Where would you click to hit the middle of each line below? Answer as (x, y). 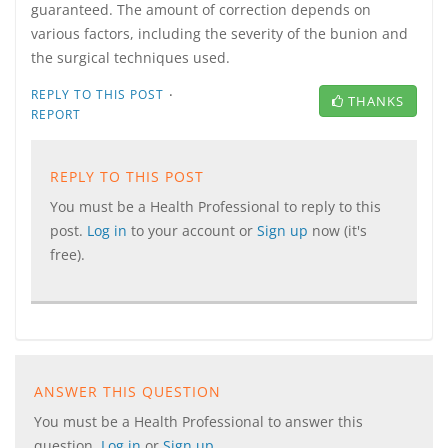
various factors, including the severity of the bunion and (219, 33)
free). (67, 254)
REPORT (56, 114)
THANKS (376, 101)
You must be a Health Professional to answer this (198, 421)
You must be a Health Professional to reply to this (215, 206)
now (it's (339, 230)
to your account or (194, 230)
